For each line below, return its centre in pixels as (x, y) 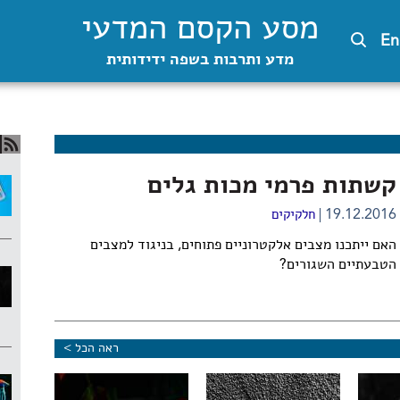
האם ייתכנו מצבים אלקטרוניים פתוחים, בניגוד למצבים (243, 246)
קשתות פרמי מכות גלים (271, 187)
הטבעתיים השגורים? (337, 265)
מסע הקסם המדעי (200, 29)
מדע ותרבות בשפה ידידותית (200, 60)
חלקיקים (293, 216)
